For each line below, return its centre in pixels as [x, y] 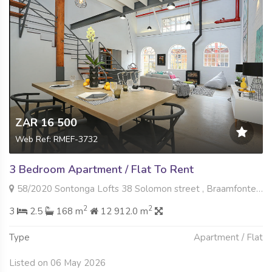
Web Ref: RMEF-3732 [56, 139]
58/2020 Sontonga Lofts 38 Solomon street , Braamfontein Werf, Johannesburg [135, 189]
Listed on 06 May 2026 [57, 263]
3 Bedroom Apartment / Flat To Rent [101, 169]
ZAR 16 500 [46, 122]
